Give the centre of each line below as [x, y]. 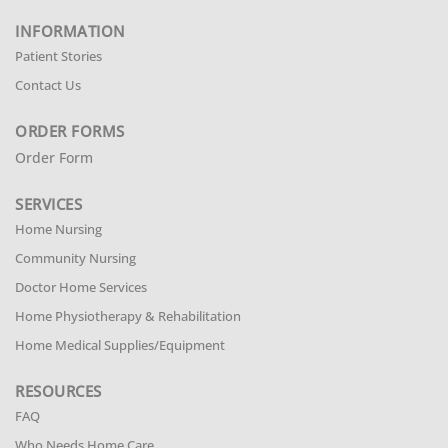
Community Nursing [75, 258]
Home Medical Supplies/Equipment [120, 345]
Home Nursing [58, 229]
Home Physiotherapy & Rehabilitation [128, 316]
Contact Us [48, 85]
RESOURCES [58, 391]
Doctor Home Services [81, 287]
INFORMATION [70, 31]
